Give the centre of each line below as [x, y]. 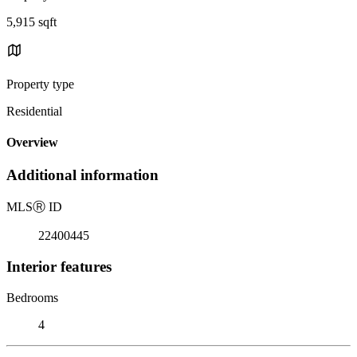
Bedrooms [32, 297]
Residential [34, 111]
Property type [40, 84]
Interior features [59, 266]
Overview [32, 143]
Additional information [82, 175]
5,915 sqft [31, 22]
